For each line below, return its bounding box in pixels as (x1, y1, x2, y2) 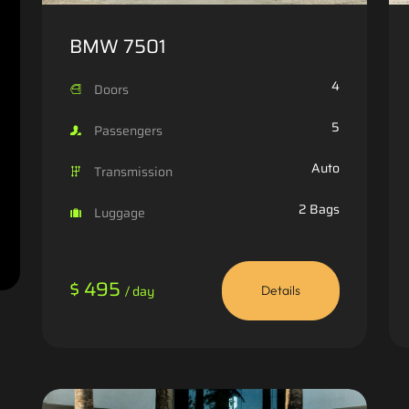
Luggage (91, 202, 145, 223)
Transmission (91, 161, 173, 182)
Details (261, 281, 300, 299)
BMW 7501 (69, 30, 166, 61)
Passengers (91, 120, 163, 141)
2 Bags (299, 198, 340, 219)
